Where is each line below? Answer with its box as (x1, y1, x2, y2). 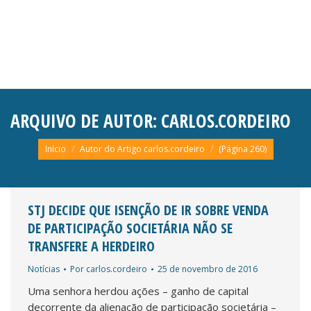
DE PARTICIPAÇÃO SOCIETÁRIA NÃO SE (28, 219, 233, 237)
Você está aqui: (37, 133, 112, 146)
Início (44, 143, 66, 155)
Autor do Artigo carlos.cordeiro (79, 143, 205, 155)
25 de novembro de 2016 (158, 263, 258, 275)
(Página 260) (218, 143, 267, 155)
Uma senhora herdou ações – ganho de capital (28, 284, 249, 298)
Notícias (28, 263, 60, 275)
